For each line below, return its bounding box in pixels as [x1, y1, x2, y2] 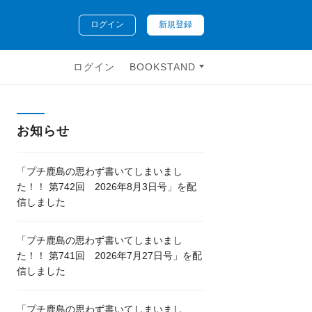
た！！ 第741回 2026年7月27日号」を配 [17, 250, 203, 261]
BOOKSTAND [129, 61, 199, 72]
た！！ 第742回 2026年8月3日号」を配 [17, 181, 197, 192]
